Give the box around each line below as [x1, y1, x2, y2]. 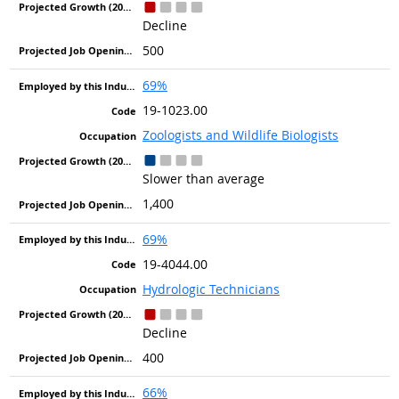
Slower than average [142, 170, 265, 188]
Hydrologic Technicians [142, 280, 280, 297]
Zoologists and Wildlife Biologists [142, 126, 338, 144]
